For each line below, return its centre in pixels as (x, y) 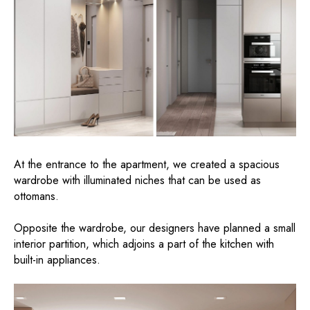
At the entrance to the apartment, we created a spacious (147, 165)
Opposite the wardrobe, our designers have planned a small (155, 228)
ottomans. (36, 197)
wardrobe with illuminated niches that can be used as (137, 181)
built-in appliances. (57, 260)
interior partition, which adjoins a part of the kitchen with (144, 244)
